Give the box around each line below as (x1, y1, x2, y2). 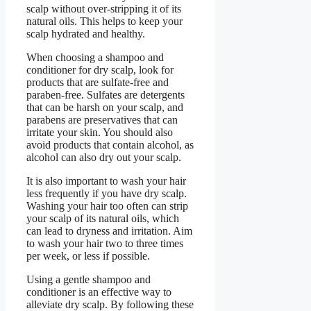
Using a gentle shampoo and (26, 274, 151, 286)
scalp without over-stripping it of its (26, 3, 181, 15)
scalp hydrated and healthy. (26, 28, 145, 40)
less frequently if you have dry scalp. (26, 187, 187, 200)
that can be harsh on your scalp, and (26, 101, 183, 114)
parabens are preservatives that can (26, 114, 178, 126)
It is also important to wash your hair (26, 175, 186, 187)
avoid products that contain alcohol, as (26, 139, 194, 151)
